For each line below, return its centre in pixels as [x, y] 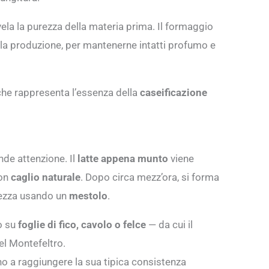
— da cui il [169, 224]
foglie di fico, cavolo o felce [82, 224]
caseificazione [174, 92]
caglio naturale [46, 177]
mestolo [88, 195]
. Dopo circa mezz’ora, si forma [150, 177]
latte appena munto [123, 158]
